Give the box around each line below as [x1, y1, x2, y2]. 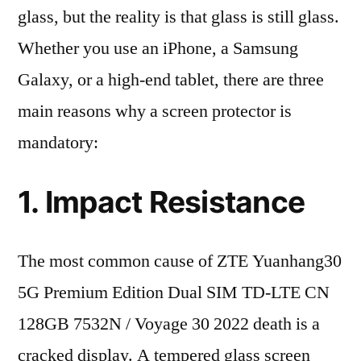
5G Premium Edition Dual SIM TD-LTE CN [18, 281, 330, 304]
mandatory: [18, 131, 98, 154]
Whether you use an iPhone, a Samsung [18, 37, 298, 60]
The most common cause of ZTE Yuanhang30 [18, 250, 342, 272]
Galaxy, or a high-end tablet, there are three [18, 68, 324, 91]
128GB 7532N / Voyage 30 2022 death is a [18, 313, 320, 335]
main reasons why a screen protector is [18, 100, 292, 122]
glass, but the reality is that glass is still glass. [18, 6, 339, 28]
